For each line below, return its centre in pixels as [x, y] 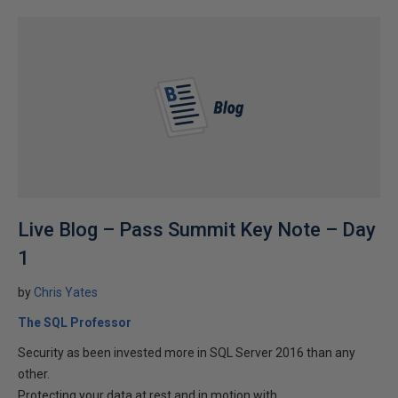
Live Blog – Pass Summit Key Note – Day [197, 230]
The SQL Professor [75, 322]
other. [34, 374]
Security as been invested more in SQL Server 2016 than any [187, 353]
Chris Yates [66, 292]
